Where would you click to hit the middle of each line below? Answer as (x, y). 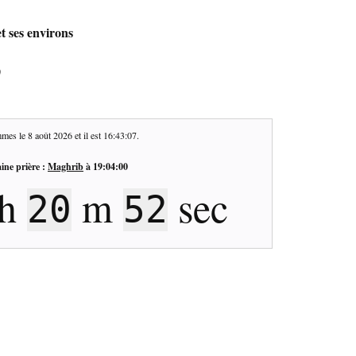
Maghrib (66, 166)
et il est (87, 135)
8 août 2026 (50, 135)
